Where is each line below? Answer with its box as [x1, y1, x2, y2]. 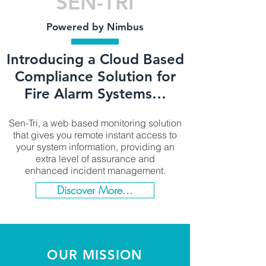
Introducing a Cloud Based [6, 50, 184, 68]
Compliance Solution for [14, 68, 176, 85]
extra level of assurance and [35, 153, 155, 164]
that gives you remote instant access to [13, 129, 177, 141]
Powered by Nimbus [46, 21, 144, 33]
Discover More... [57, 183, 133, 197]
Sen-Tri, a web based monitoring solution [8, 117, 182, 129]
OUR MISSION [47, 247, 143, 263]
